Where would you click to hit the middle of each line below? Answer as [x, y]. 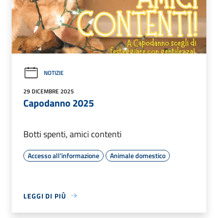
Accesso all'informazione [64, 155]
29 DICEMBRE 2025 [49, 91]
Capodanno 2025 [59, 103]
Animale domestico [138, 155]
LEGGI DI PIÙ [45, 196]
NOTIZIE [54, 73]
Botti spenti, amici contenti [73, 134]
